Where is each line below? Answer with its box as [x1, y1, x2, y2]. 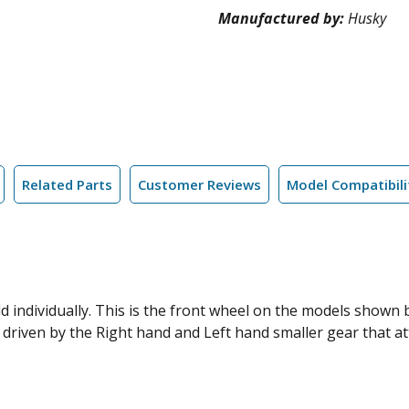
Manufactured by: [218, 8, 348, 28]
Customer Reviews [138, 175, 261, 194]
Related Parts [22, 175, 112, 194]
